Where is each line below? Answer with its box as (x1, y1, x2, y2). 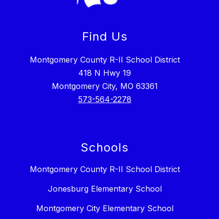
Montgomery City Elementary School (36, 203, 174, 214)
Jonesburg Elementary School (47, 184, 162, 194)
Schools (81, 140, 129, 155)
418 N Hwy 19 (78, 68, 131, 78)
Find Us (82, 29, 128, 44)
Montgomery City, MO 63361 (51, 81, 158, 91)
